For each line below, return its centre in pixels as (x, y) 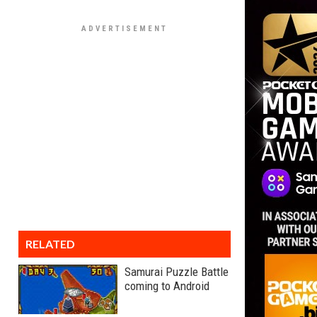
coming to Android (167, 286)
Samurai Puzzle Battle (177, 272)
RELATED (50, 244)
